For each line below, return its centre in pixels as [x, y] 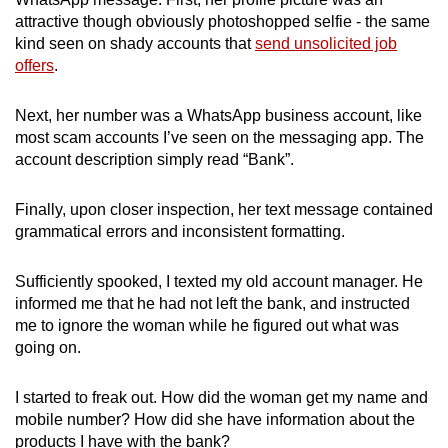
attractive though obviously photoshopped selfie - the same [222, 21]
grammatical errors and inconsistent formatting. [180, 231]
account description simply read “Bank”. [154, 159]
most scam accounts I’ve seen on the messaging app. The [219, 137]
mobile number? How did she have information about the [215, 419]
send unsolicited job [326, 43]
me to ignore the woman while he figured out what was [207, 325]
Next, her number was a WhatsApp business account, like [218, 115]
